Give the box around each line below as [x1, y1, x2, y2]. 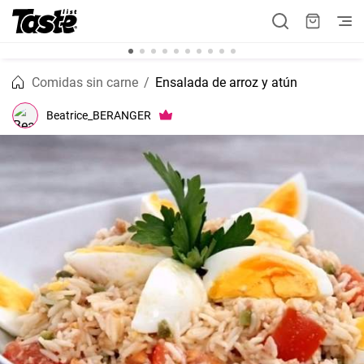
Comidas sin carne [32, 75, 138, 90]
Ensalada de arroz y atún [155, 75, 297, 90]
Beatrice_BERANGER [46, 108, 151, 122]
